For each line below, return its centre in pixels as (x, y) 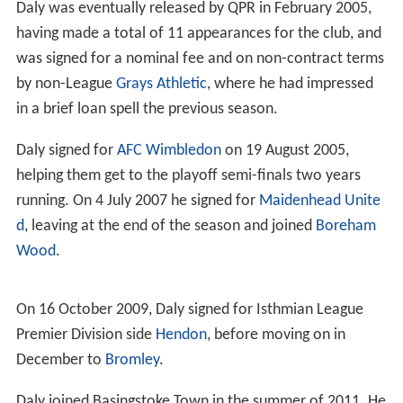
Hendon (181, 333)
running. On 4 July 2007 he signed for (137, 200)
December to (60, 358)
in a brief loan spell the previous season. (147, 108)
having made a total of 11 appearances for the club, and (198, 32)
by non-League (66, 83)
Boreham (345, 225)
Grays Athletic (161, 83)
